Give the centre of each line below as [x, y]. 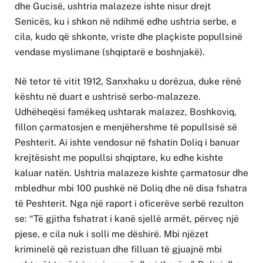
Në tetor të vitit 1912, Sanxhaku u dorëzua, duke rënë [128, 81]
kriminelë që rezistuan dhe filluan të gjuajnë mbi [118, 249]
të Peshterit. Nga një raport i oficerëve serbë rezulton [129, 203]
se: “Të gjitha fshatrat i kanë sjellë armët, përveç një [127, 218]
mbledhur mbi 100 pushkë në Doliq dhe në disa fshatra [131, 188]
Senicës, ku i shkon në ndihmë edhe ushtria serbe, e [126, 21]
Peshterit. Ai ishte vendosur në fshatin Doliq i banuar [127, 142]
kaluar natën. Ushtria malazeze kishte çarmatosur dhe [131, 173]
